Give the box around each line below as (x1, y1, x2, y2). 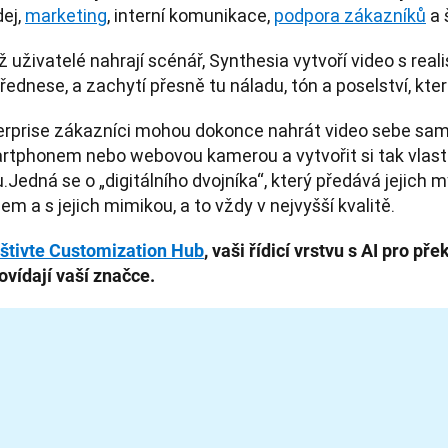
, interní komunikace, (107, 3, 274, 27)
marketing (25, 3, 107, 27)
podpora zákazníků (274, 3, 426, 27)
